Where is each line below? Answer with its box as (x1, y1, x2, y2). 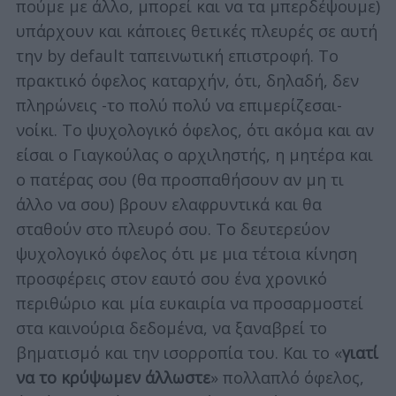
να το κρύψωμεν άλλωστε (15, 367, 210, 389)
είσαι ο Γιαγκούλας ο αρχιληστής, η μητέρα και (15, 144, 373, 166)
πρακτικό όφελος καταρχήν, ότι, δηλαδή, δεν (15, 70, 359, 92)
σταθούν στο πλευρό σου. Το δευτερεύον (15, 218, 330, 240)
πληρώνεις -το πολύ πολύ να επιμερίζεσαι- (15, 95, 342, 117)
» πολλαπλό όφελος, (209, 367, 364, 389)
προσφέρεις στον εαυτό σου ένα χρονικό (15, 268, 327, 290)
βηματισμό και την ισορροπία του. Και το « (15, 342, 342, 364)
